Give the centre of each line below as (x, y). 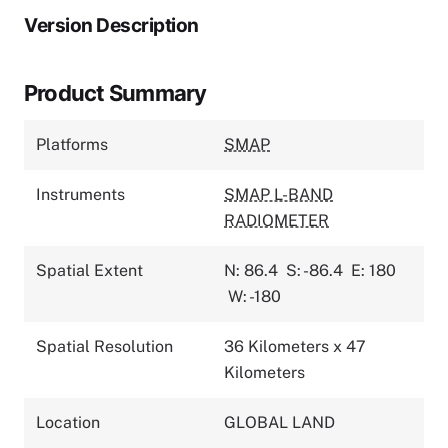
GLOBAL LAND (279, 422)
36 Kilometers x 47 (295, 346)
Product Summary (115, 92)
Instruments (80, 194)
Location (68, 422)
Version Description (111, 24)
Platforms (72, 144)
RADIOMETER (276, 220)
